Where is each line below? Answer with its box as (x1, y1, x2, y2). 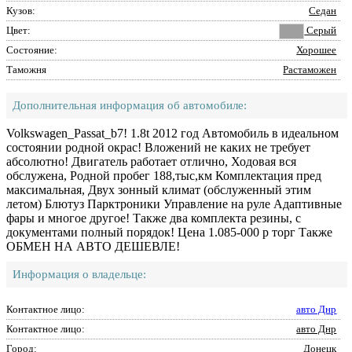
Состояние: (6, 44, 57, 56)
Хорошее (296, 44, 337, 56)
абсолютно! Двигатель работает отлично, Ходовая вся (6, 155, 296, 168)
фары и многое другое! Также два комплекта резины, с (6, 211, 301, 225)
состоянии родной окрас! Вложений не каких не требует (6, 141, 310, 154)
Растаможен (283, 64, 337, 75)
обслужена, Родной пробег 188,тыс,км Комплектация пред (6, 169, 321, 182)
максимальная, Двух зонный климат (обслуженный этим (6, 183, 311, 196)
